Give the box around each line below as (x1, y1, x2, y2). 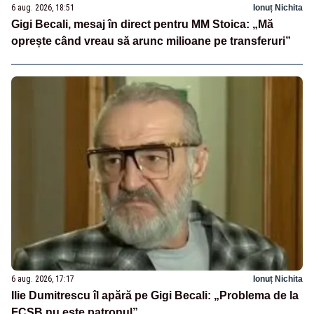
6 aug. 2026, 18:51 (11, 3, 74, 13)
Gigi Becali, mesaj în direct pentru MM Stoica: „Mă (11, 18, 273, 31)
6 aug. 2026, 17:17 (11, 274, 74, 285)
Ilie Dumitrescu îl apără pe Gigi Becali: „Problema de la (11, 289, 299, 302)
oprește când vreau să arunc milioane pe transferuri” (11, 35, 291, 48)
